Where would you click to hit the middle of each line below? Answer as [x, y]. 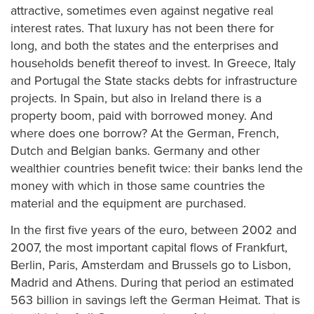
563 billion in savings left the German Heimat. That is [155, 300]
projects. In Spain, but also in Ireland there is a [136, 98]
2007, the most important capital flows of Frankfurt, [149, 247]
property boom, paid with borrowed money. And [142, 116]
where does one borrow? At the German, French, [145, 133]
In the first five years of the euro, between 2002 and [153, 230]
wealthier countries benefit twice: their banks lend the [157, 168]
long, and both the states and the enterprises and [144, 46]
